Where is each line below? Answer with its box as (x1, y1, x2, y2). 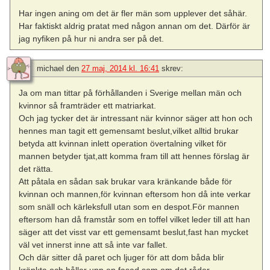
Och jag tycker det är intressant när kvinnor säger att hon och (19, 113, 253, 124)
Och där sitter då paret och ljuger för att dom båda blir (19, 253, 225, 263)
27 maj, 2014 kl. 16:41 (81, 64, 159, 74)
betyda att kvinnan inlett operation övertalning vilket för (19, 139, 227, 149)
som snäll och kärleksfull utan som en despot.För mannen (19, 202, 240, 212)
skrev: (162, 64, 183, 74)
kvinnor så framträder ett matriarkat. (19, 101, 157, 111)
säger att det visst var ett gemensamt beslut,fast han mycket (19, 227, 249, 237)
